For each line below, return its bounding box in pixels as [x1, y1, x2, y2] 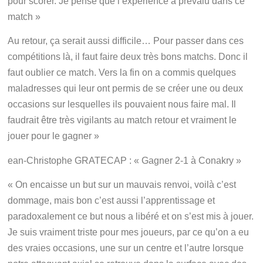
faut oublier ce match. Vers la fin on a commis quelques [8, 68, 237, 78]
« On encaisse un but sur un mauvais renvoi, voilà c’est [8, 180, 237, 190]
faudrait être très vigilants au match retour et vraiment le [8, 115, 237, 126]
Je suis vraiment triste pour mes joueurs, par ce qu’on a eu [8, 227, 249, 238]
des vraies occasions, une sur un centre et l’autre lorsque [8, 243, 244, 254]
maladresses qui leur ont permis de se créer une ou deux [8, 83, 244, 94]
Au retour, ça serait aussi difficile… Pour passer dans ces [8, 36, 244, 46]
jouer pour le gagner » [8, 131, 100, 141]
